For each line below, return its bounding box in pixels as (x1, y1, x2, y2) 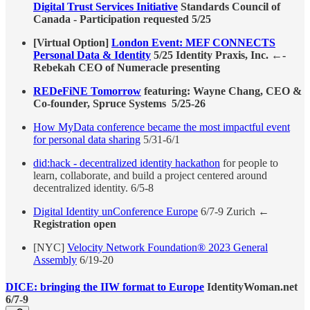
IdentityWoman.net (204, 281, 298, 293)
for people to (220, 156, 278, 169)
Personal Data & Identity (33, 48, 151, 61)
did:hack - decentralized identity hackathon (33, 156, 220, 169)
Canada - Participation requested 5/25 (33, 12, 214, 25)
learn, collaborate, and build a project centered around (33, 169, 267, 181)
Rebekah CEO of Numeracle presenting (33, 61, 220, 73)
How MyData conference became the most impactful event (33, 120, 290, 133)
